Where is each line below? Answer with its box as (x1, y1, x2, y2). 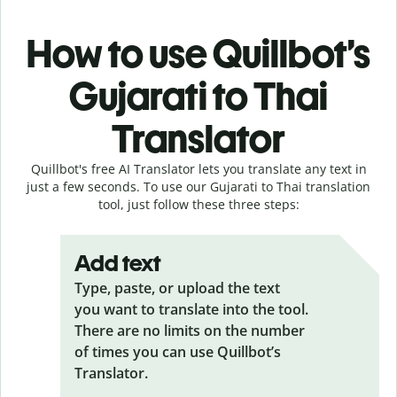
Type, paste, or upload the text (74, 277, 280, 298)
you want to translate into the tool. (74, 299, 308, 319)
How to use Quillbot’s (27, 29, 370, 77)
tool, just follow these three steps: (97, 195, 300, 213)
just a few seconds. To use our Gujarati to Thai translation (27, 177, 370, 195)
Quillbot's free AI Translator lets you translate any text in (30, 160, 367, 177)
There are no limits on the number (74, 320, 305, 340)
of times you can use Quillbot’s (74, 341, 281, 362)
